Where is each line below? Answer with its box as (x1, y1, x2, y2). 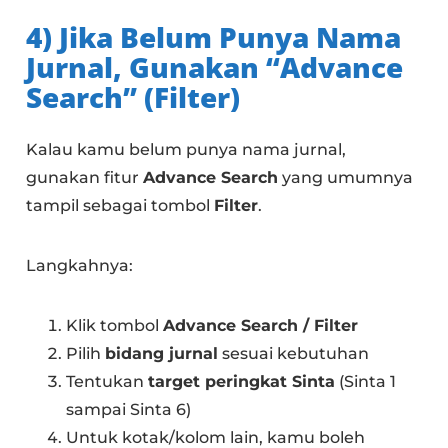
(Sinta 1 (335, 372, 397, 392)
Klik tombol (66, 316, 164, 336)
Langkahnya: (26, 256, 134, 276)
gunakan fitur (26, 168, 144, 188)
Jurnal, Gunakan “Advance (26, 48, 404, 87)
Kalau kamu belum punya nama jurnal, (26, 140, 347, 160)
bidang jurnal (105, 344, 219, 364)
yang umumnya (278, 168, 414, 188)
